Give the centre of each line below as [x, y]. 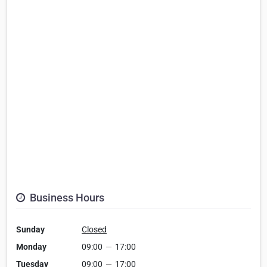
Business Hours [66, 198]
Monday [31, 247]
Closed [94, 230]
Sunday [30, 230]
